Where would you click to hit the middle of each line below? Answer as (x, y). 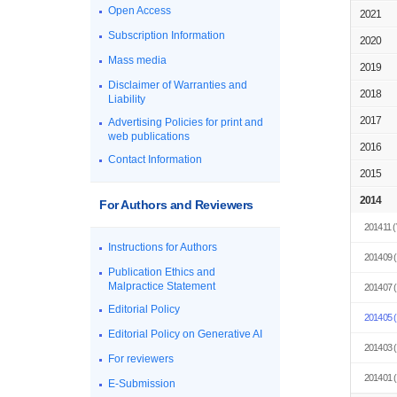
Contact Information (155, 160)
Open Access (140, 11)
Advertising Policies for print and (186, 122)
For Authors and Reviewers (176, 205)
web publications (149, 136)
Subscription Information (167, 35)
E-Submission (142, 384)
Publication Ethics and (162, 272)
